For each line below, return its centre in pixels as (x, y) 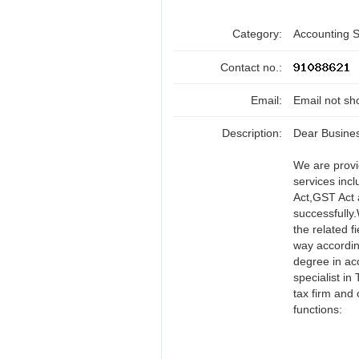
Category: (259, 34)
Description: (254, 133)
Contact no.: (253, 67)
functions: (318, 309)
